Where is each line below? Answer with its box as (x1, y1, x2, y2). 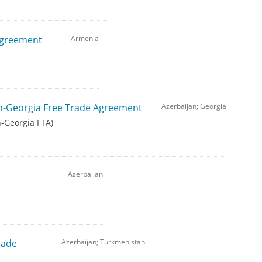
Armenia (70, 33, 99, 44)
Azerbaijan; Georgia (161, 101, 226, 112)
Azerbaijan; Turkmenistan (61, 237, 145, 247)
